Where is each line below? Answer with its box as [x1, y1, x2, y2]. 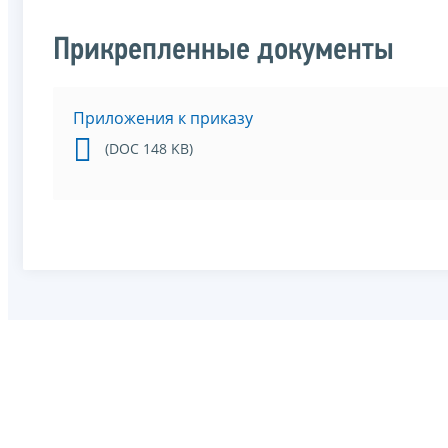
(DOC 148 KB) [105, 139, 193, 159]
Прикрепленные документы [53, 35, 394, 68]
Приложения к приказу [73, 107, 253, 130]
